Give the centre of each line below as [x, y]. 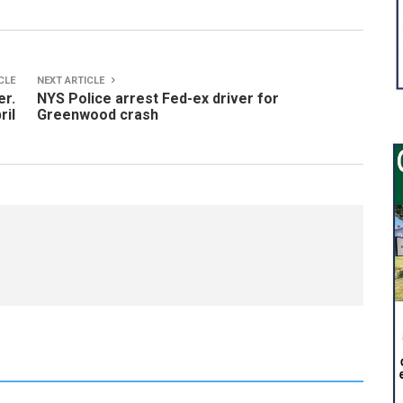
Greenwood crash [98, 115]
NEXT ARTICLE [72, 81]
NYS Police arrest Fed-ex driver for [158, 99]
